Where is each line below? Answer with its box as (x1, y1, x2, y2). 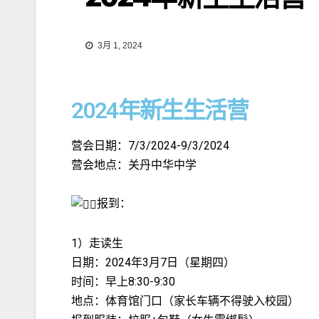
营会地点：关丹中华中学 (71, 158, 197, 172)
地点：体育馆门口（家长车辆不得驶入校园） (71, 293, 299, 308)
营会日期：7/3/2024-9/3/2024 (71, 139, 229, 153)
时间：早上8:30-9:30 (71, 274, 175, 288)
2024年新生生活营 (71, 97, 248, 125)
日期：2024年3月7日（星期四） (71, 255, 235, 269)
